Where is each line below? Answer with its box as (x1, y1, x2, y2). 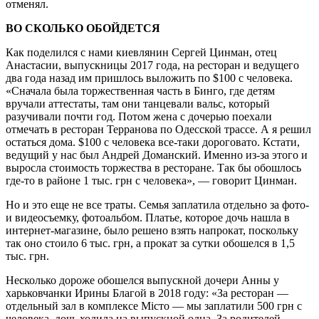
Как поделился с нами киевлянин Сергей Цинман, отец (6, 46, 277, 58)
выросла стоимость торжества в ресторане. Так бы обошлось (6, 161, 301, 174)
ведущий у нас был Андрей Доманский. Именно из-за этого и (6, 148, 308, 161)
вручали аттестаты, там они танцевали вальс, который (6, 97, 270, 110)
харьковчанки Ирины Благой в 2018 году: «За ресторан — (6, 286, 288, 299)
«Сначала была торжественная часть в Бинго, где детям (6, 84, 275, 97)
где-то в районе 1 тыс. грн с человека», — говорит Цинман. (6, 174, 297, 187)
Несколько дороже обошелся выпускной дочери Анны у (6, 273, 279, 286)
